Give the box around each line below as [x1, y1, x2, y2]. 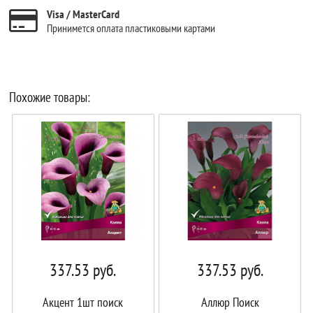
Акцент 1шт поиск [43, 293, 124, 310]
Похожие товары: [9, 88, 91, 105]
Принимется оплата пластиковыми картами [47, 20, 216, 35]
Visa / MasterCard [47, 6, 120, 21]
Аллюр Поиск [201, 293, 259, 310]
